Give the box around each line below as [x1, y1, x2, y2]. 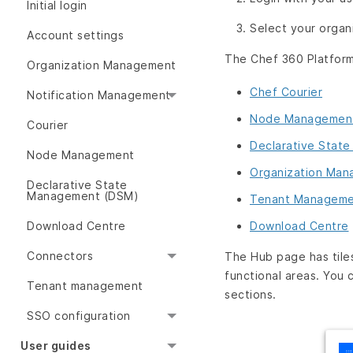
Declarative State [27, 178, 128, 192]
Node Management [27, 148, 135, 162]
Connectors [27, 249, 93, 263]
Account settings [27, 28, 124, 43]
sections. [225, 287, 277, 301]
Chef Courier [250, 84, 322, 98]
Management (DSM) [27, 189, 139, 203]
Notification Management [27, 88, 171, 102]
